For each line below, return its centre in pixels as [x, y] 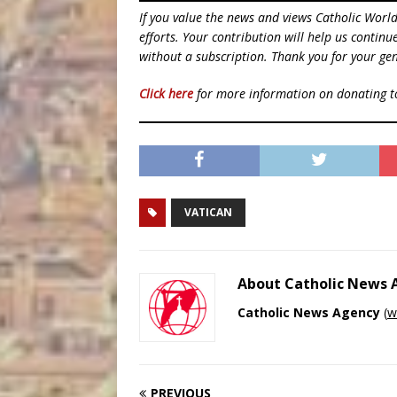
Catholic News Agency [309, 312]
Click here [166, 93]
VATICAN [208, 212]
